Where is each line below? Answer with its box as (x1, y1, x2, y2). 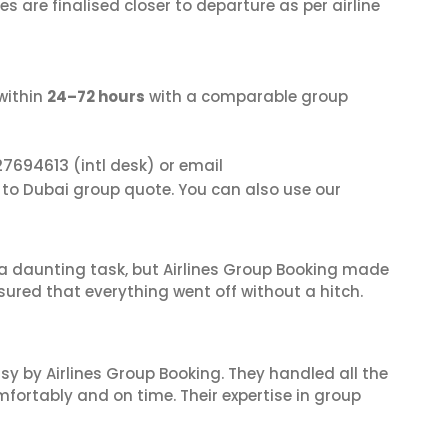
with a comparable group (145, 86, 348, 107)
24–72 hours (47, 86, 145, 107)
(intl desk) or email (69, 155, 223, 176)
